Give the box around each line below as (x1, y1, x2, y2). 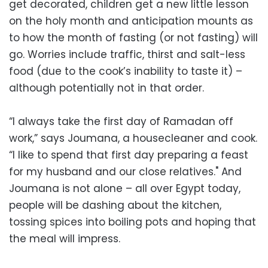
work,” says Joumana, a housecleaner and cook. (9, 131, 257, 145)
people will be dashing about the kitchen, (9, 198, 221, 212)
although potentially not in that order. (9, 81, 204, 95)
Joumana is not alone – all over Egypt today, (9, 181, 240, 196)
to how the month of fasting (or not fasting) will (9, 31, 258, 45)
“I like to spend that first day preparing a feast (9, 148, 248, 162)
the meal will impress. (9, 232, 123, 246)
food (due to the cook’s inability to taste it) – (9, 64, 242, 78)
